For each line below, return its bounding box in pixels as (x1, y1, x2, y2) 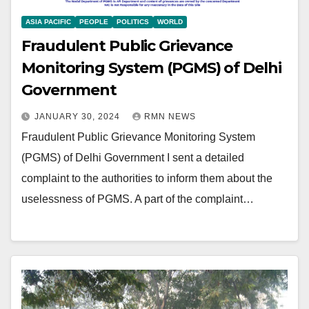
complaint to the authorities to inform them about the (21, 172, 272, 184)
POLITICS (117, 17, 149, 26)
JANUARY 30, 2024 (34, 111, 123, 121)
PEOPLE (79, 17, 108, 26)
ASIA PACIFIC (26, 17, 71, 26)
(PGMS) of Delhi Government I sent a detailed (21, 151, 244, 163)
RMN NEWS (144, 111, 196, 121)
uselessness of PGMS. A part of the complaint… (21, 192, 254, 205)
